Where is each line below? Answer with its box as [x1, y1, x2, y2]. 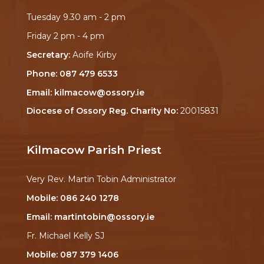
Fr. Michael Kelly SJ [26, 230, 104, 241]
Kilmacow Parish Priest [26, 143, 161, 157]
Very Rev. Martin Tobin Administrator [26, 174, 176, 185]
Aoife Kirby [70, 49, 117, 61]
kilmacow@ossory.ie [54, 87, 144, 98]
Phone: [26, 68, 57, 79]
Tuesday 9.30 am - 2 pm [26, 12, 126, 23]
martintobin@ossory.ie [54, 212, 154, 223]
